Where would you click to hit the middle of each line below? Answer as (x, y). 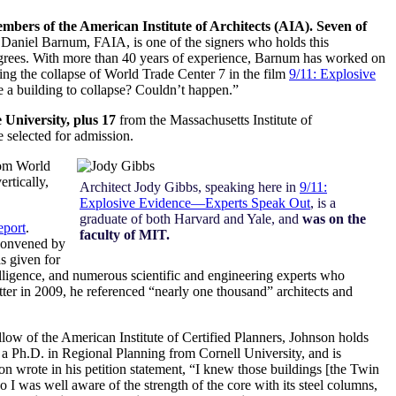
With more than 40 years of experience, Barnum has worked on (207, 57)
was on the (334, 218)
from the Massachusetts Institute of (214, 119)
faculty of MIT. (125, 234)
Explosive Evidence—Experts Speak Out (195, 202)
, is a (323, 202)
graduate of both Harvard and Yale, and (191, 218)
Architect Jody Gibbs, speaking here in (190, 187)
